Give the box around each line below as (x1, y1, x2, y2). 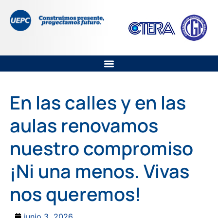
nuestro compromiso (10, 135, 193, 161)
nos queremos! (10, 181, 141, 206)
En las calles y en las (10, 90, 186, 115)
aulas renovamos (10, 112, 158, 138)
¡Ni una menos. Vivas (10, 158, 189, 183)
